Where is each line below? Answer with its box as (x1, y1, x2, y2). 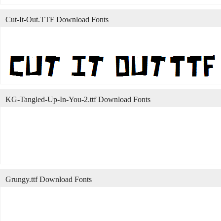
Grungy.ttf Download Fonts (5, 175, 92, 184)
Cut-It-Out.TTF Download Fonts (5, 15, 109, 24)
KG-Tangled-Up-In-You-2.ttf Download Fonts (5, 95, 150, 104)
